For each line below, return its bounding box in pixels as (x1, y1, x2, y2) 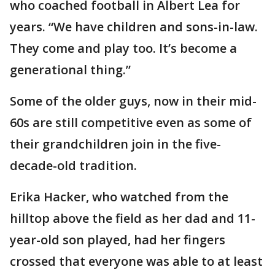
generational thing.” (10, 61, 131, 78)
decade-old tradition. (10, 157, 137, 174)
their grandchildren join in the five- (10, 136, 221, 152)
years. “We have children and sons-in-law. (10, 18, 258, 35)
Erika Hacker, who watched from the (10, 188, 228, 205)
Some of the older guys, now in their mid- (10, 93, 257, 109)
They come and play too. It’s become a (10, 40, 237, 56)
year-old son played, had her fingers (10, 231, 225, 248)
